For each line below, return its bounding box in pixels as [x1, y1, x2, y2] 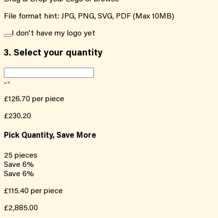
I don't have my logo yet [12, 29, 95, 37]
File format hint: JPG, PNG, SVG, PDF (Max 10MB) [4, 12, 174, 20]
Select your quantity [11, 48, 103, 58]
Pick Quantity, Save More [4, 132, 96, 140]
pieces [15, 151, 37, 160]
